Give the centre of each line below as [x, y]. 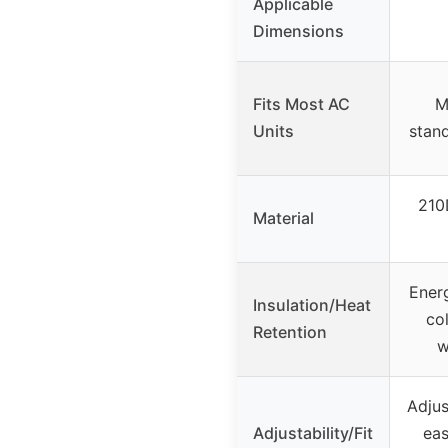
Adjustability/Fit [313, 433]
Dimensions [298, 31]
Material [283, 218]
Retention [290, 332]
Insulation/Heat [312, 305]
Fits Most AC [301, 104]
